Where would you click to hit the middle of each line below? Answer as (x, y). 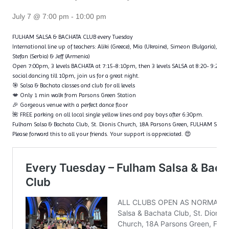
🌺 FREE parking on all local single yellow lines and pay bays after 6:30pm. (108, 114)
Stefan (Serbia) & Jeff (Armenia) (51, 56)
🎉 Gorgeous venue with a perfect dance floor (70, 105)
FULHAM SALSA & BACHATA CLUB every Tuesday (73, 37)
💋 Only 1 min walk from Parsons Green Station (74, 95)
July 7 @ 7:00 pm (41, 16)
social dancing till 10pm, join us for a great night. (76, 76)
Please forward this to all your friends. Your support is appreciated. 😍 (102, 134)
